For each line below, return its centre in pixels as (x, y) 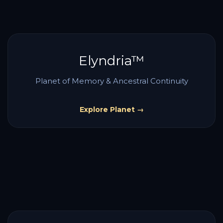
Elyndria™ (111, 61)
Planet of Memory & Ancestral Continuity (111, 81)
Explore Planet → (111, 110)
